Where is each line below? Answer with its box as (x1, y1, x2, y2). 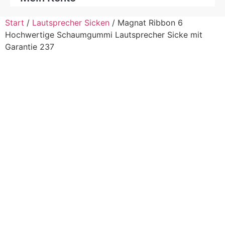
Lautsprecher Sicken (32, 18, 109, 28)
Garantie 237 (5, 42, 54, 52)
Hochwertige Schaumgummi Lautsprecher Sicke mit (5, 30, 202, 40)
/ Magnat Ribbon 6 (109, 18, 183, 28)
